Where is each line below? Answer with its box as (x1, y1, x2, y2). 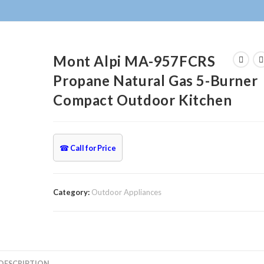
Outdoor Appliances (91, 187, 162, 197)
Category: (53, 187, 92, 197)
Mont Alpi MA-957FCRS (53, 52, 216, 70)
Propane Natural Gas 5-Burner (53, 72, 258, 89)
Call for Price (70, 144, 117, 153)
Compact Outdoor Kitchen (53, 91, 232, 108)
